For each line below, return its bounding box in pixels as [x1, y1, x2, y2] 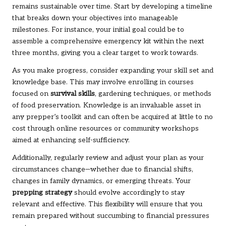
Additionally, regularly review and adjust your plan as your [12, 153, 204, 162]
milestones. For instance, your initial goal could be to [12, 25, 184, 34]
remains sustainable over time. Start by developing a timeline [12, 2, 212, 11]
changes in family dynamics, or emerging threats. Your [12, 177, 191, 185]
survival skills [50, 89, 95, 98]
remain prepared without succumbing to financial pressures [12, 211, 209, 220]
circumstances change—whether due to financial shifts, [12, 165, 193, 174]
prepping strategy [12, 188, 72, 197]
